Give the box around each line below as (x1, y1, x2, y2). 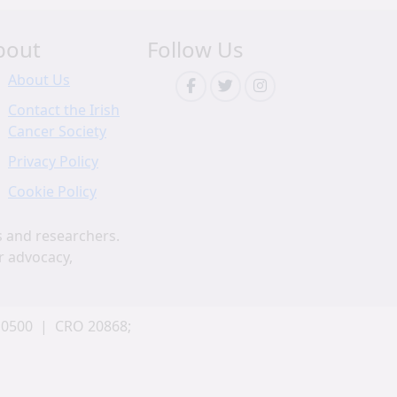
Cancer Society (8, 121, 106, 141)
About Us (8, 70, 70, 90)
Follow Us (147, 35, 244, 64)
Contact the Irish (8, 100, 120, 120)
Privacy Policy (8, 152, 98, 171)
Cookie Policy (8, 182, 97, 201)
